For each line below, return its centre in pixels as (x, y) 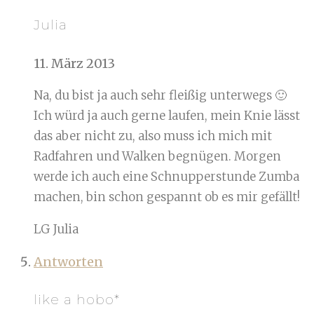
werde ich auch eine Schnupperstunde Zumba (166, 176)
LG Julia (56, 229)
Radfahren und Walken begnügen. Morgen (157, 156)
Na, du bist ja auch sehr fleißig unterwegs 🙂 (160, 95)
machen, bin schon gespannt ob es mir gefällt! (167, 197)
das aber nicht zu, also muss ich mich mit (153, 136)
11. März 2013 (74, 63)
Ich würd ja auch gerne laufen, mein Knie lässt (167, 115)
